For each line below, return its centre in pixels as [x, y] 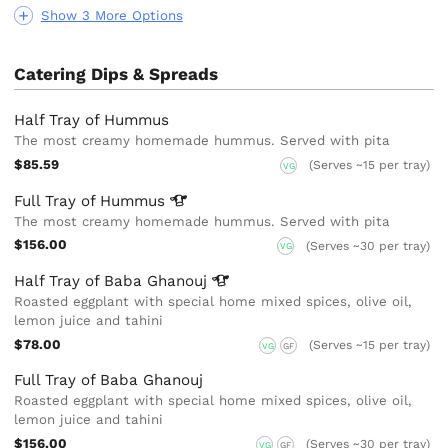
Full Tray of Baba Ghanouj [109, 379]
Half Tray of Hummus [92, 120]
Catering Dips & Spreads [116, 73]
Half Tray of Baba [81, 280]
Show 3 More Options [111, 15]
